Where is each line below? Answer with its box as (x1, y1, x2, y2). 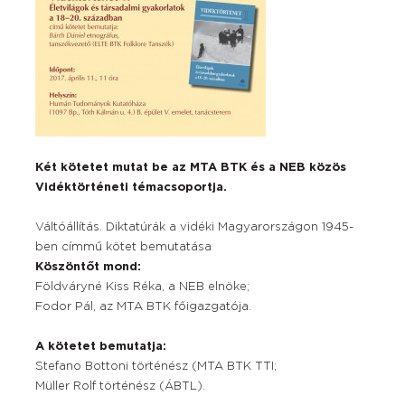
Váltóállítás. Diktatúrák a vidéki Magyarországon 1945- (35, 221, 353, 233)
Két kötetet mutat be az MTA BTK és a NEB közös (35, 162, 346, 174)
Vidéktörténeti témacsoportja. (35, 182, 227, 193)
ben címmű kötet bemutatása (35, 241, 212, 253)
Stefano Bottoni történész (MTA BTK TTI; (35, 361, 277, 372)
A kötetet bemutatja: (35, 341, 166, 353)
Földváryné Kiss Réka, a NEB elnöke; (35, 281, 250, 293)
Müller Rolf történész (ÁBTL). (35, 381, 205, 392)
